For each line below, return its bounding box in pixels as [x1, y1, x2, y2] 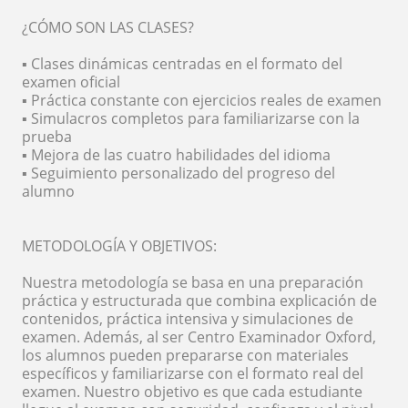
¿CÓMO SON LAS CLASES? [22, 17, 194, 38]
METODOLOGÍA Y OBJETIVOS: [22, 236, 217, 257]
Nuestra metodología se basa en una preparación [22, 272, 363, 293]
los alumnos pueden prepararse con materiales [22, 345, 349, 366]
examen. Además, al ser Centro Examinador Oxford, [22, 327, 376, 348]
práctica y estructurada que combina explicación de [22, 291, 377, 311]
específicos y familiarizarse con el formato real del [22, 363, 363, 384]
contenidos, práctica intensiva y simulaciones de [22, 309, 353, 330]
